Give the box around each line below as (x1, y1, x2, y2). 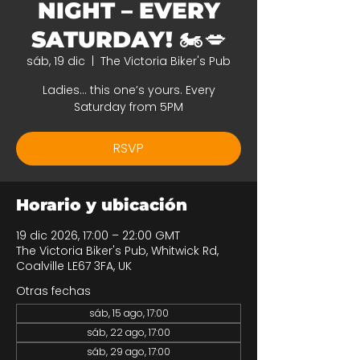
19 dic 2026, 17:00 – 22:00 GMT (16, 227, 180, 243)
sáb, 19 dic (27, 53, 85, 69)
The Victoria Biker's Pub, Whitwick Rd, (16, 243, 219, 259)
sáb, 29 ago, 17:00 (87, 345, 170, 358)
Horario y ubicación (16, 195, 187, 215)
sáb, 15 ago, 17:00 (88, 306, 169, 320)
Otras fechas (16, 283, 91, 299)
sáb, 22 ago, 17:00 (87, 325, 170, 339)
